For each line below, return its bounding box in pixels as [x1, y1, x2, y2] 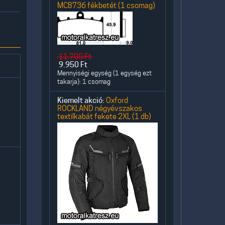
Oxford [106, 96, 128, 104]
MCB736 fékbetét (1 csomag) [57, 1, 155, 10]
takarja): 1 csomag [57, 78, 110, 85]
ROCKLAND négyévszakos [57, 104, 142, 113]
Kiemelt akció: [57, 96, 104, 105]
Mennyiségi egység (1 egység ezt [57, 69, 152, 77]
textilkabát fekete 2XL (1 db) [57, 112, 151, 121]
